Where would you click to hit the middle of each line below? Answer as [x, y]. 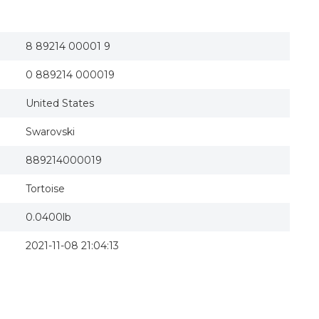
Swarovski [50, 132]
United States [60, 103]
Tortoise [45, 189]
